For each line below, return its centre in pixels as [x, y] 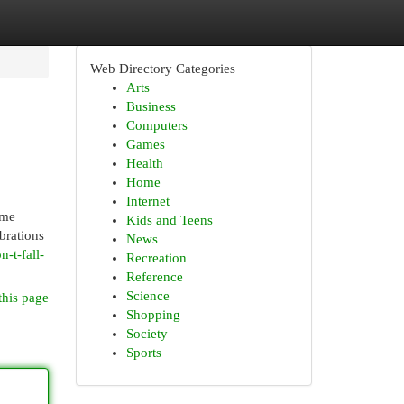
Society [147, 334]
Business [151, 106]
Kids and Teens [169, 220]
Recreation [156, 258]
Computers [156, 125]
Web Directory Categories [162, 69]
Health [144, 163]
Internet [147, 201]
